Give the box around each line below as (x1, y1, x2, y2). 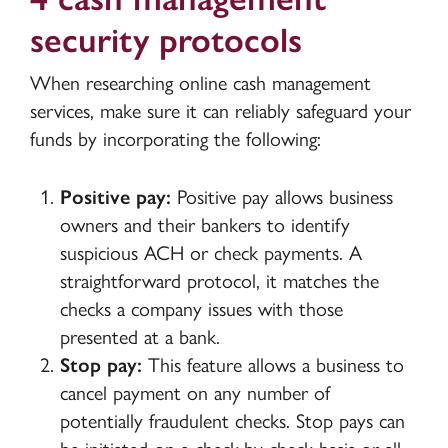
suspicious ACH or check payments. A (59, 241, 362, 266)
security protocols (29, 19, 312, 62)
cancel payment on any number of (59, 381, 330, 406)
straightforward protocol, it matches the (59, 269, 379, 294)
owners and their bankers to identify (59, 213, 350, 238)
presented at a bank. (59, 325, 220, 350)
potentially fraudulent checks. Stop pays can (59, 409, 405, 434)
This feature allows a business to (141, 353, 404, 378)
